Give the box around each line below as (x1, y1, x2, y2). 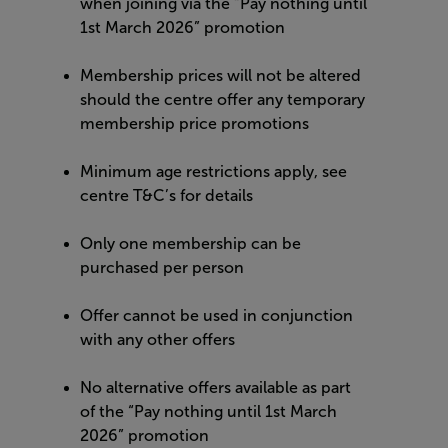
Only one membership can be (80, 235, 301, 252)
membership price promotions (80, 115, 309, 132)
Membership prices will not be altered (80, 67, 361, 84)
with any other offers (80, 331, 235, 348)
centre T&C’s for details (80, 187, 253, 204)
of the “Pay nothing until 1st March (80, 403, 337, 420)
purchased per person (80, 259, 244, 276)
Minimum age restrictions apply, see (80, 163, 347, 180)
